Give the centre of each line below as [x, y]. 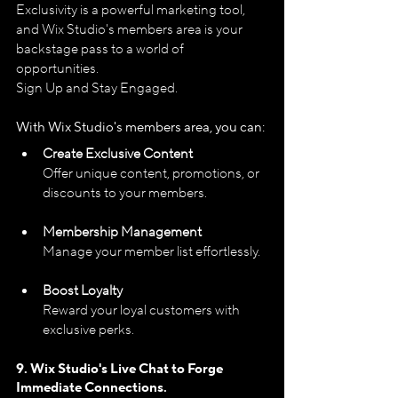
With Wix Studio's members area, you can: [140, 127]
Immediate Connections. [92, 387]
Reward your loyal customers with [143, 310]
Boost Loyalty [83, 291]
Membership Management [122, 232]
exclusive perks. [88, 330]
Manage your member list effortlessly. [151, 251]
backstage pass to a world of [101, 49]
